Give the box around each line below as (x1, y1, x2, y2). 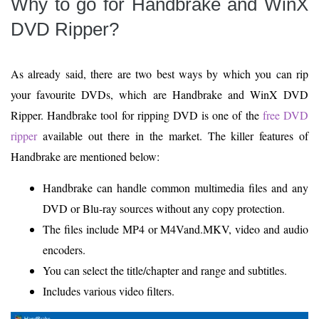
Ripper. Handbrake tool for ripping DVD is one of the (11, 107, 263, 122)
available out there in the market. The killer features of (37, 127, 308, 143)
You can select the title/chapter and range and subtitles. (43, 262, 287, 278)
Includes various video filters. (43, 283, 174, 298)
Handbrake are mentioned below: (11, 148, 159, 164)
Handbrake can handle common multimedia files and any (43, 179, 308, 195)
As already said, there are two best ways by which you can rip (11, 66, 308, 81)
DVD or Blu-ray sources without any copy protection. (43, 200, 285, 216)
